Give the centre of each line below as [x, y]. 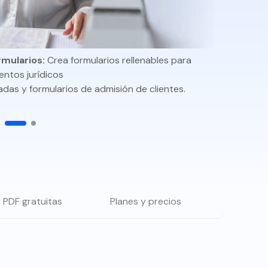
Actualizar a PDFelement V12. [91, 16]
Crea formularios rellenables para [118, 60]
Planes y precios [145, 201]
